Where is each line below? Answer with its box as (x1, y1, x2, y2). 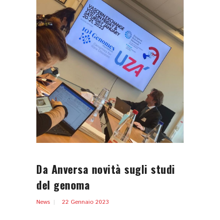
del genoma (36, 176, 90, 192)
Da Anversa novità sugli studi (36, 161, 175, 177)
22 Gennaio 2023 (62, 197, 109, 206)
